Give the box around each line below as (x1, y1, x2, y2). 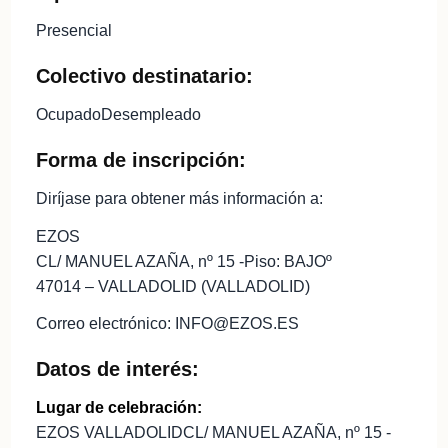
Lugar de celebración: (35, 399, 202, 417)
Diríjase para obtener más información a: (35, 189, 323, 207)
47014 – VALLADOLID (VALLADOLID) (35, 277, 310, 295)
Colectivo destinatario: (35, 64, 253, 87)
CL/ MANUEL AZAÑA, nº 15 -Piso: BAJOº (35, 252, 332, 270)
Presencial (35, 21, 112, 39)
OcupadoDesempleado (35, 105, 201, 123)
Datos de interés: (35, 358, 199, 381)
